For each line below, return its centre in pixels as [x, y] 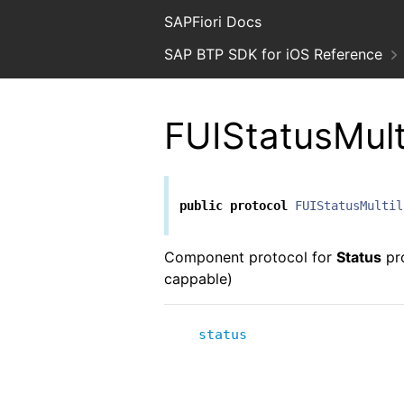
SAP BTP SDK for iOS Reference [273, 54]
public [201, 206]
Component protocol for [250, 257]
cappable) [198, 279]
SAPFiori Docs [213, 22]
